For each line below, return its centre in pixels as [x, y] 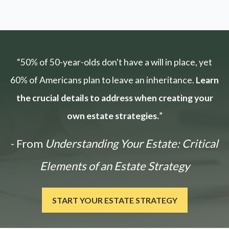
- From [27, 144]
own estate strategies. [113, 116]
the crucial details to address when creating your [114, 98]
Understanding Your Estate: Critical [131, 144]
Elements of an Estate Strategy [114, 166]
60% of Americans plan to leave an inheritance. [103, 80]
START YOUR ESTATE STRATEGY [114, 200]
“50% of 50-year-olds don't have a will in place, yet [114, 62]
